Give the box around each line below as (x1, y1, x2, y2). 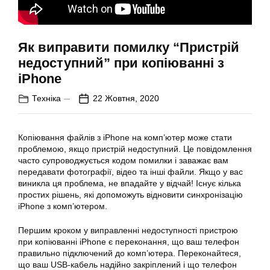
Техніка (32, 93, 61, 104)
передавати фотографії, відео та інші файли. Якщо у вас (18, 167, 243, 177)
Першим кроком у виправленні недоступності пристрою (18, 225, 238, 236)
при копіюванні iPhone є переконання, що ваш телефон (18, 237, 239, 247)
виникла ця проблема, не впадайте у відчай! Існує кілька (18, 178, 241, 189)
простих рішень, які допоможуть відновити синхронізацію (18, 190, 243, 200)
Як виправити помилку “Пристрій (18, 40, 239, 55)
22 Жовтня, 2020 (93, 93, 159, 104)
